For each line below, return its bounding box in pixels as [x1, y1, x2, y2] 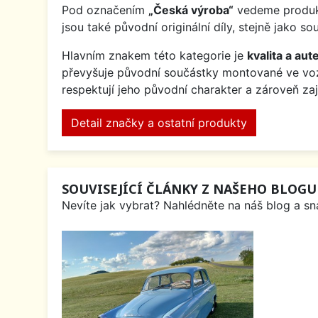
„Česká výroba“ [148, 2, 234, 17]
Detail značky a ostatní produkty [71, 115, 247, 130]
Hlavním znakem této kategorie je [62, 48, 247, 62]
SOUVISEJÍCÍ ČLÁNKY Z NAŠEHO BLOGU [62, 180, 317, 197]
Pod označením [62, 2, 148, 17]
